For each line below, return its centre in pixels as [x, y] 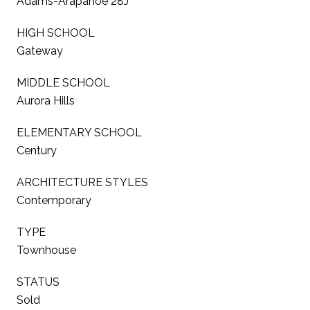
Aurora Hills [46, 100]
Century [37, 150]
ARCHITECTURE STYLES [82, 182]
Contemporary [54, 200]
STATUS [38, 282]
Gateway [40, 51]
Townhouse [46, 250]
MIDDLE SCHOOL [63, 82]
